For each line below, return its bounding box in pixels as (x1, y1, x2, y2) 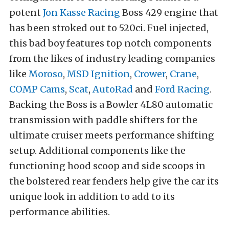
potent (9, 7, 43, 19)
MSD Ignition (67, 68, 130, 80)
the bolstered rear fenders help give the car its (9, 175, 219, 188)
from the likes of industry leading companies (9, 53, 215, 65)
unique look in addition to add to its (9, 191, 175, 203)
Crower (134, 68, 166, 80)
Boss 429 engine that (120, 7, 218, 19)
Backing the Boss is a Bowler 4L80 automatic (9, 99, 213, 111)
